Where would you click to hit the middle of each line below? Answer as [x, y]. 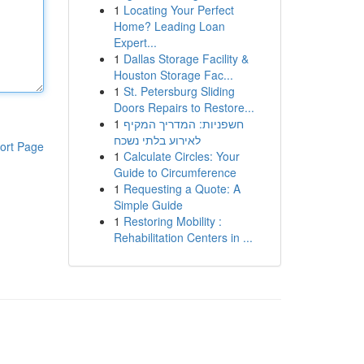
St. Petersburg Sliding [179, 91]
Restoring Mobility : [172, 221]
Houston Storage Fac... [173, 75]
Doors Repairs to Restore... [184, 107]
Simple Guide [148, 205]
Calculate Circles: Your [181, 156]
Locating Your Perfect [178, 10]
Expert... [135, 42]
